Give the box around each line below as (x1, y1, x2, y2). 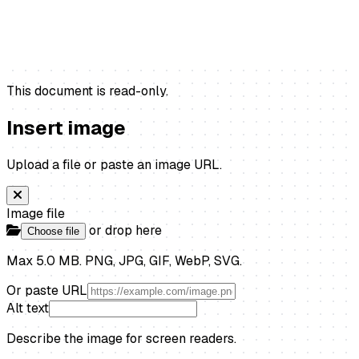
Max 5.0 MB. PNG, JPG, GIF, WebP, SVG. (6, 252, 242, 270)
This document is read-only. (6, 83, 168, 100)
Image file (6, 205, 65, 223)
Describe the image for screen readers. (6, 330, 236, 348)
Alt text (6, 300, 49, 317)
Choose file (27, 225, 79, 238)
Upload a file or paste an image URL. (6, 156, 222, 174)
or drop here (86, 222, 162, 240)
